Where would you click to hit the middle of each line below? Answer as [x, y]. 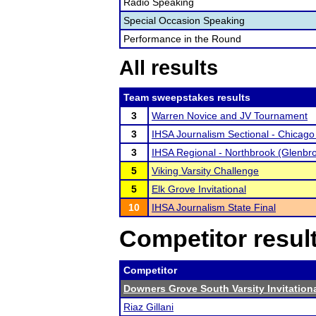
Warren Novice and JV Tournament [230, 116]
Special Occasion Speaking [184, 20]
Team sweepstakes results [187, 97]
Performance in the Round [182, 39]
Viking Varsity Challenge [205, 171]
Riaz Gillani [148, 307]
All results [169, 68]
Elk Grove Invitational [199, 189]
